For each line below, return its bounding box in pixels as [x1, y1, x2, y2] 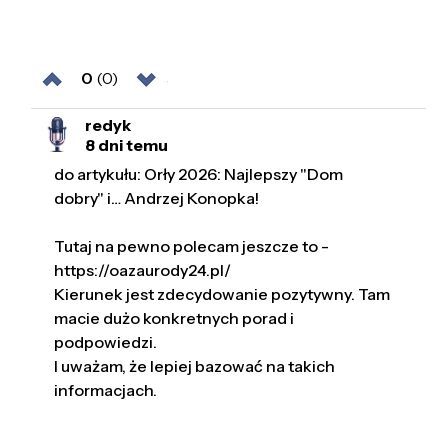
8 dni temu [85, 134, 169, 155]
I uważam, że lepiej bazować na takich [54, 356, 336, 377]
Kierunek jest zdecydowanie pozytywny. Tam [54, 284, 391, 305]
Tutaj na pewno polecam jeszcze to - [54, 236, 330, 257]
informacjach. [54, 380, 158, 401]
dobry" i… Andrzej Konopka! [54, 188, 260, 209]
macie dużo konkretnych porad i [54, 308, 295, 329]
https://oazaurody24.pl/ [54, 260, 232, 281]
